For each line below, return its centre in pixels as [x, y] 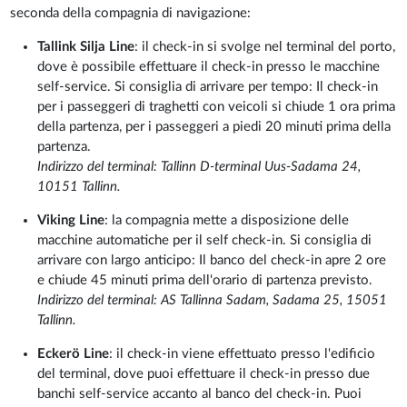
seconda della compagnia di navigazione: [131, 14]
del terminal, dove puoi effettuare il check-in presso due [204, 374]
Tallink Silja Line [86, 47]
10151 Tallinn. [79, 187]
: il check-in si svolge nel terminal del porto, [265, 47]
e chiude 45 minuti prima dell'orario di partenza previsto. [205, 281]
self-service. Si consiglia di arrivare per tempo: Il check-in [208, 87]
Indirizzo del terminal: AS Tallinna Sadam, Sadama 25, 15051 [213, 301]
